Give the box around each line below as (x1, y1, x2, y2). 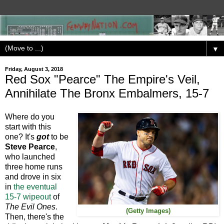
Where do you (5, 112, 54, 121)
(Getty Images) (125, 207, 170, 215)
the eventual (13, 182, 57, 191)
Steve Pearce (5, 142, 55, 151)
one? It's (5, 132, 36, 141)
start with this (5, 122, 51, 131)
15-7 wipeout (5, 192, 51, 201)
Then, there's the (5, 212, 64, 221)
